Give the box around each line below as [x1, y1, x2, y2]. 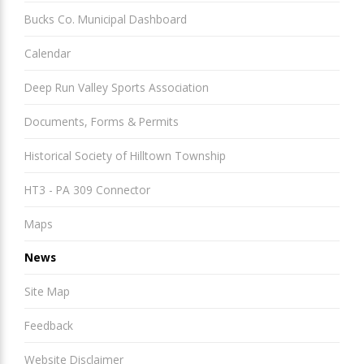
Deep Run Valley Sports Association [24, 80, 209, 96]
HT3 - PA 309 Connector [24, 181, 150, 197]
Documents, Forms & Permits [24, 113, 179, 129]
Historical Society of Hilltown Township [24, 147, 226, 163]
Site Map [24, 284, 70, 300]
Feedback [24, 318, 73, 334]
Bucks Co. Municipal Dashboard [24, 11, 187, 28]
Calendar [24, 45, 71, 62]
